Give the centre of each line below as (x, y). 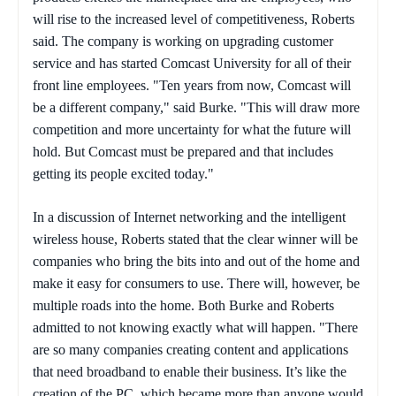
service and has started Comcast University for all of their (192, 64)
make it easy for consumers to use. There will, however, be (196, 284)
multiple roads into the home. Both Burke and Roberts (183, 306)
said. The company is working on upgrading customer (183, 42)
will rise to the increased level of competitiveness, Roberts (194, 19)
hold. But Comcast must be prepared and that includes (183, 152)
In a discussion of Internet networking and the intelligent (189, 217)
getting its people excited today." (123, 174)
